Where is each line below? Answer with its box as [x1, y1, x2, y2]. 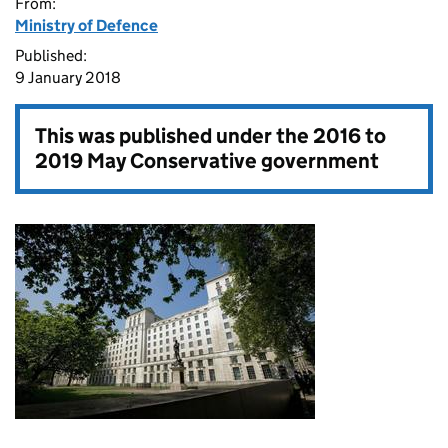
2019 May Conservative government [35, 148, 379, 174]
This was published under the [35, 123, 313, 149]
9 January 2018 [15, 68, 121, 87]
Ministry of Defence [15, 16, 158, 35]
